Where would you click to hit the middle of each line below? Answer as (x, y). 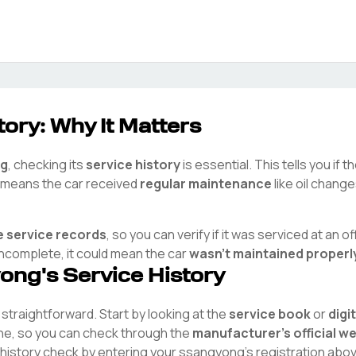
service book (270, 314)
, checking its (46, 164)
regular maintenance (206, 184)
